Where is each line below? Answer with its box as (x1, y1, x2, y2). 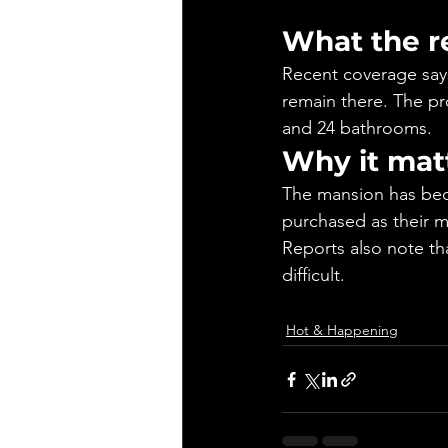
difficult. (282, 264, 345, 287)
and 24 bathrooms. (282, 117, 432, 140)
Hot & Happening (286, 321, 398, 340)
